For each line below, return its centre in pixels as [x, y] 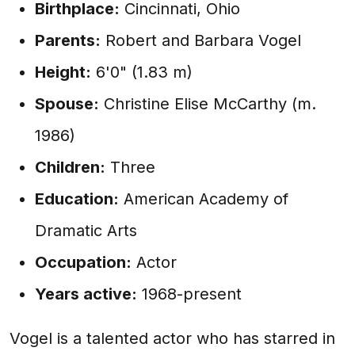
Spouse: [67, 104]
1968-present [189, 294]
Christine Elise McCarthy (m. [208, 104]
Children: [70, 167]
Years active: [86, 294]
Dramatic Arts [86, 231]
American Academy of [204, 199]
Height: [63, 72]
